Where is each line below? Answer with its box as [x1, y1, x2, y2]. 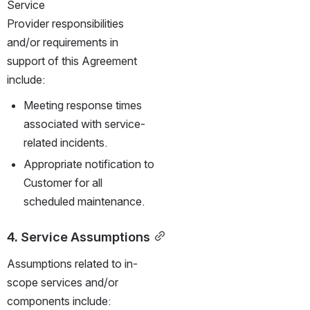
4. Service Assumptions [7, 228, 150, 244]
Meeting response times [24, 98, 142, 112]
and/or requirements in [7, 35, 118, 49]
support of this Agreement [7, 53, 137, 68]
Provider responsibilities [7, 16, 124, 30]
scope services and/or [7, 275, 118, 289]
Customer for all [24, 175, 102, 190]
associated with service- [24, 116, 145, 131]
